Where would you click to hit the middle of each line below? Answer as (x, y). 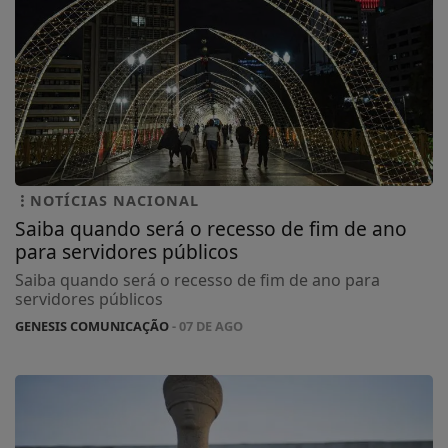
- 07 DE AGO (206, 326)
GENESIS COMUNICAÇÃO (92, 326)
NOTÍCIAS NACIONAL (114, 201)
